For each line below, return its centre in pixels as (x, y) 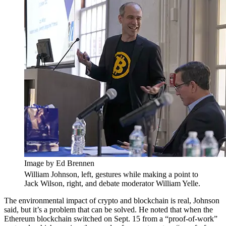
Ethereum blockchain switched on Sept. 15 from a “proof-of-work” (111, 219)
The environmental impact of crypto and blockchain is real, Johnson (112, 201)
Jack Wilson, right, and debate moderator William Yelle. (112, 184)
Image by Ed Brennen (59, 163)
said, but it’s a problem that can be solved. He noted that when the (108, 210)
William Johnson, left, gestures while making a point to (111, 175)
